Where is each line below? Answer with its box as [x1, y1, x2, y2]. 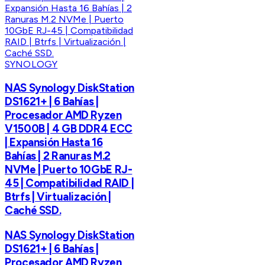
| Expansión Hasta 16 [5, 135, 103, 150]
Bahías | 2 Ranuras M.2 [5, 149, 111, 163]
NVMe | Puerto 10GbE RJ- [5, 163, 132, 177]
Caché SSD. [5, 203, 62, 218]
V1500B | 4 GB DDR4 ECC [5, 122, 132, 136]
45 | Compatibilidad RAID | [5, 176, 134, 190]
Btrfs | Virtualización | [5, 190, 112, 204]
